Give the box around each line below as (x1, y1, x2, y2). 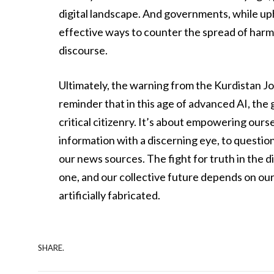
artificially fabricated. (59, 188, 161, 202)
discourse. (59, 43, 108, 57)
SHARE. (38, 242, 64, 253)
